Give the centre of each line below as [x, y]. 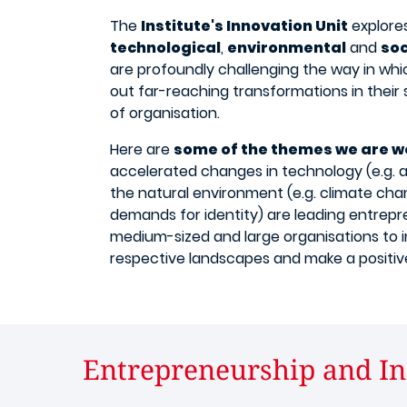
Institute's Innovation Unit [244, 26]
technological [165, 48]
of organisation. [165, 114]
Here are [142, 150]
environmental [287, 48]
